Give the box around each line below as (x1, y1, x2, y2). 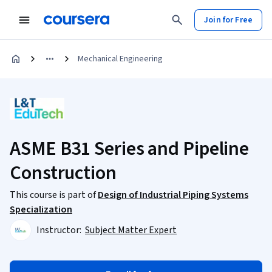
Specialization (10, 203, 72, 216)
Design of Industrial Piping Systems (98, 188, 248, 202)
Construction (10, 159, 117, 187)
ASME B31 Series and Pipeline (10, 135, 250, 163)
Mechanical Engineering (78, 53, 163, 65)
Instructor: (36, 223, 83, 237)
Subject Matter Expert (85, 223, 177, 237)
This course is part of (10, 188, 98, 202)
